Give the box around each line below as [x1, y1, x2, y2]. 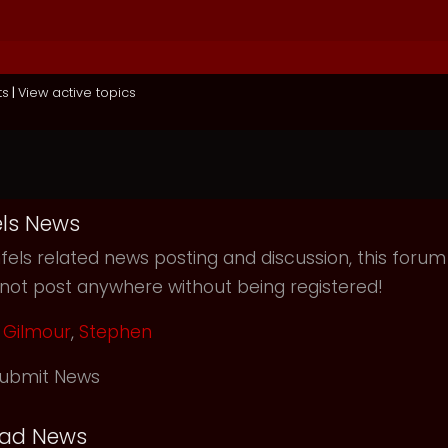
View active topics [18, 84, 136, 101]
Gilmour [3, 320, 71, 344]
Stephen [79, 320, 152, 344]
